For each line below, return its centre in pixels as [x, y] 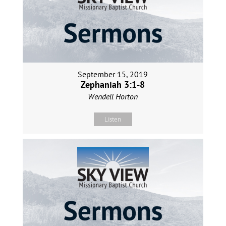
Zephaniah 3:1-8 [113, 84]
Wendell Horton [113, 96]
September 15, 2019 [113, 74]
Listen [113, 119]
